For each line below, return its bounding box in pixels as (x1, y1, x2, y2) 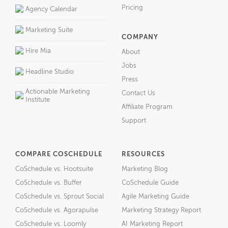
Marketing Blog (122, 165, 168, 173)
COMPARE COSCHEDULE (15, 151, 102, 158)
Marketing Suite (25, 26, 73, 34)
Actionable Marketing (25, 88, 90, 95)
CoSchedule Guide (122, 179, 179, 186)
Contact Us (122, 90, 155, 97)
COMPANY (122, 34, 158, 41)
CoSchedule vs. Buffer (15, 179, 82, 186)
